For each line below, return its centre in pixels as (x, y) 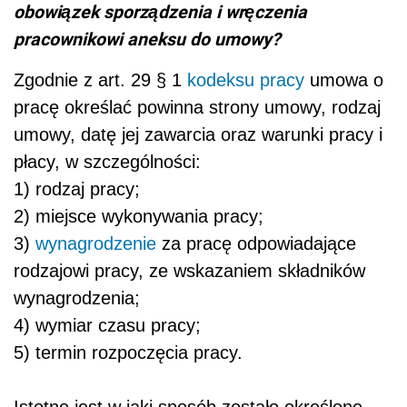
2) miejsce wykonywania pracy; (139, 216)
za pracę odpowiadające (256, 243)
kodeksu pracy (246, 79)
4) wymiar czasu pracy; (107, 325)
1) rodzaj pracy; (77, 189)
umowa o (344, 79)
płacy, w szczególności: (107, 161)
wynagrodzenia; (77, 298)
